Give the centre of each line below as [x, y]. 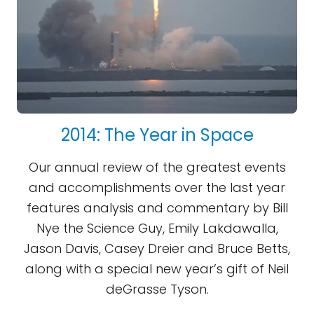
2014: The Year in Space [157, 135]
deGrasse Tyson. [157, 289]
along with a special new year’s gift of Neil [157, 269]
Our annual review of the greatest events [157, 167]
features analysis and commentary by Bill [157, 208]
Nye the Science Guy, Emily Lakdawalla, [157, 228]
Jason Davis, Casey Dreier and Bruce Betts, [157, 248]
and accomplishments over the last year [157, 187]
